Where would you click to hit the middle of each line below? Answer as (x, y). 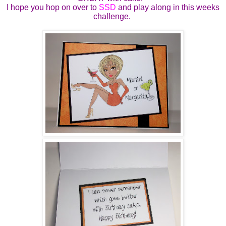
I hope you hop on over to (53, 7)
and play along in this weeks (168, 7)
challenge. (113, 16)
